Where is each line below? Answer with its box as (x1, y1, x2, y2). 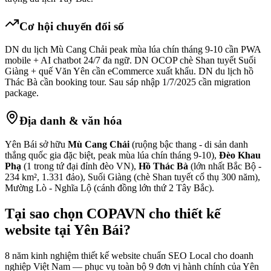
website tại (5, 221, 74, 238)
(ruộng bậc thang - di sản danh (129, 139, 248, 149)
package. (5, 88, 39, 99)
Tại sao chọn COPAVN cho (5, 205, 174, 221)
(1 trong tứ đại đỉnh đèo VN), (21, 160, 139, 171)
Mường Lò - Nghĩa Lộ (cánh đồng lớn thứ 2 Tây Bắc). (5, 182, 214, 193)
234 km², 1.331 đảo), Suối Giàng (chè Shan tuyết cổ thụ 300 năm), (5, 171, 260, 182)
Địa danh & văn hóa (19, 114, 122, 128)
